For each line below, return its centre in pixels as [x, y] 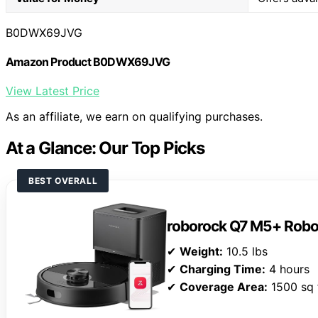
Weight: [201, 252]
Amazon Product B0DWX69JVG [88, 61]
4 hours [287, 269]
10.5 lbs [245, 252]
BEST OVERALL [63, 181]
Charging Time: [223, 269]
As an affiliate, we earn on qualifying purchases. [134, 117]
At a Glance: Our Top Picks [105, 148]
